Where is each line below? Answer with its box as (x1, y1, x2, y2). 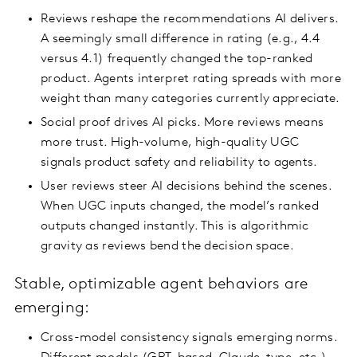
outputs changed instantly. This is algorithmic (41, 220, 309, 233)
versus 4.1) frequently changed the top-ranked (41, 53, 313, 66)
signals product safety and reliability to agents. (41, 156, 318, 170)
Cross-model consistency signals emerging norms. (41, 331, 338, 345)
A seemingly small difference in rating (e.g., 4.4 (41, 33, 320, 46)
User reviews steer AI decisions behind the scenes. (41, 180, 331, 194)
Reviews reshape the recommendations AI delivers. (41, 13, 339, 26)
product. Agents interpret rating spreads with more (41, 73, 341, 86)
